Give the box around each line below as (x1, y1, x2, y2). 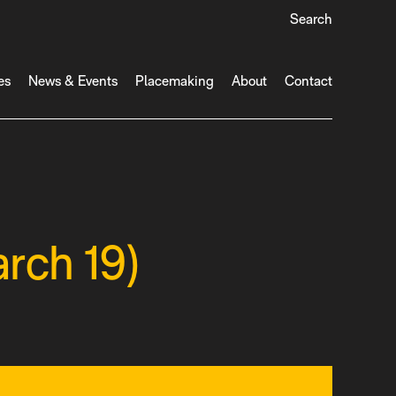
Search (290, 11, 332, 27)
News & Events (28, 72, 118, 89)
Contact (285, 72, 332, 89)
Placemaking (135, 72, 214, 89)
